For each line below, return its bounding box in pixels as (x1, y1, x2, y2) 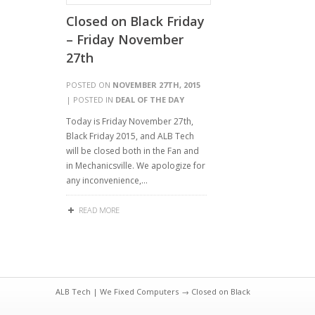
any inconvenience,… (66, 174, 148, 186)
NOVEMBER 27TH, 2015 (112, 79, 200, 90)
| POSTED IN (66, 94, 115, 105)
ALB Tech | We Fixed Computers (56, 286, 179, 297)
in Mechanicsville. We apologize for (66, 160, 205, 172)
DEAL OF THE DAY (115, 94, 184, 105)
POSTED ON (66, 79, 112, 90)
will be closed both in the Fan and (66, 145, 199, 157)
